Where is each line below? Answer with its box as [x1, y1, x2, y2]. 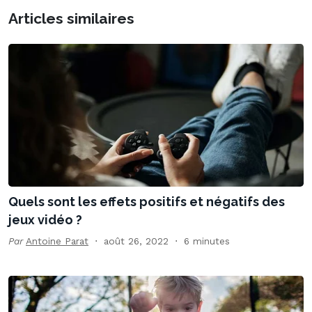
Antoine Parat [26, 235, 88, 247]
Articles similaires [8, 10, 134, 28]
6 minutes [184, 235, 230, 247]
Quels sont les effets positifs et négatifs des [8, 194, 285, 210]
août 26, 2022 [104, 235, 169, 247]
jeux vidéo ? [8, 212, 82, 228]
